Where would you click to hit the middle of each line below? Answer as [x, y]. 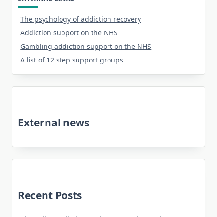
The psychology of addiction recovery [81, 19]
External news [54, 123]
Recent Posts [50, 195]
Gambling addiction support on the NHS [86, 46]
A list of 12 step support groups [72, 60]
